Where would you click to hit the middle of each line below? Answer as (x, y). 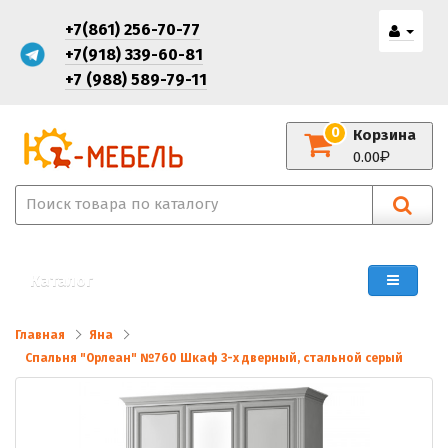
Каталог (61, 280)
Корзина (384, 134)
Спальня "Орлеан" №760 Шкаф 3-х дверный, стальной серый (214, 358)
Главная (40, 335)
